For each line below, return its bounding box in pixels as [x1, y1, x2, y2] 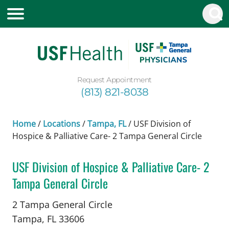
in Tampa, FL [12, 189, 66, 208]
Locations [43, 118, 80, 129]
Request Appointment [77, 75, 152, 84]
